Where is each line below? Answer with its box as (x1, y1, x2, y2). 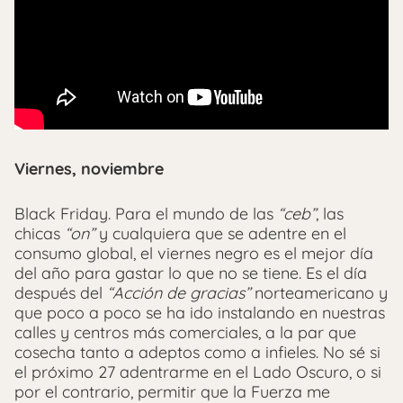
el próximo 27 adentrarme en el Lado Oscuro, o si (14, 361, 381, 382)
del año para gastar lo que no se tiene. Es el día (14, 262, 367, 283)
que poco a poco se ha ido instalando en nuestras (14, 301, 385, 323)
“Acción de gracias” (107, 282, 250, 303)
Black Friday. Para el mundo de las (14, 202, 278, 224)
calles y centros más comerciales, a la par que (14, 321, 356, 343)
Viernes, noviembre (14, 157, 164, 179)
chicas (14, 222, 65, 244)
